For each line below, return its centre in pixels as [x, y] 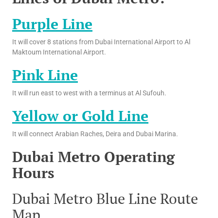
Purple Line [52, 24]
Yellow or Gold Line [80, 116]
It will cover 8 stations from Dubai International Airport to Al [101, 42]
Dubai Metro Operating [93, 157]
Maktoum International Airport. [59, 52]
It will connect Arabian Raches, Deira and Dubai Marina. [95, 134]
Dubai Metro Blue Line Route [105, 199]
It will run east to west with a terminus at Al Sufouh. [89, 93]
